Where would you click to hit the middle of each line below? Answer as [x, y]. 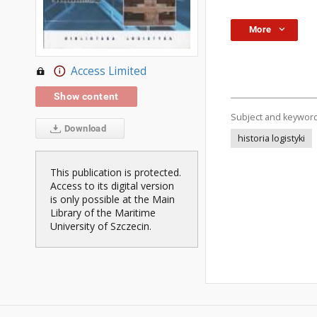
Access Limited [108, 71]
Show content [86, 97]
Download [84, 129]
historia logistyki [271, 138]
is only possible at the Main [113, 200]
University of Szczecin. [101, 226]
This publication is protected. [116, 173]
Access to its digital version [112, 186]
